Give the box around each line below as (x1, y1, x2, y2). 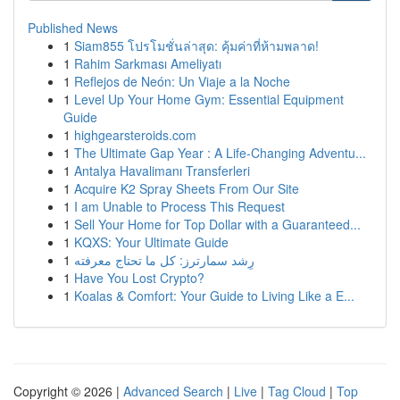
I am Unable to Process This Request (74, 197, 285, 215)
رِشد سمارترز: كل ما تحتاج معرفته (74, 251, 254, 269)
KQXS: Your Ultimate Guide (74, 233, 229, 251)
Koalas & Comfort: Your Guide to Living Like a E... (74, 287, 354, 304)
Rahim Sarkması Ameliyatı (74, 54, 221, 72)
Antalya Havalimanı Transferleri (74, 162, 250, 179)
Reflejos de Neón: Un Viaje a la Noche (74, 72, 290, 90)
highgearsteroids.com (74, 126, 196, 144)
